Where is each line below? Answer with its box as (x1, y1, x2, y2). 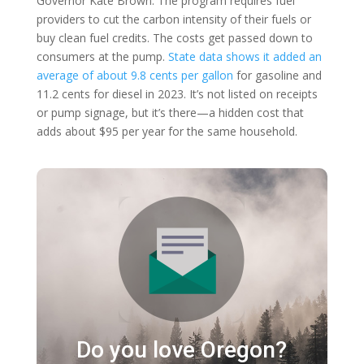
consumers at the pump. (36, 48, 168, 64)
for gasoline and (232, 67, 322, 83)
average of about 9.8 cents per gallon (36, 67, 233, 83)
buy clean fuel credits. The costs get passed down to (36, 29, 313, 45)
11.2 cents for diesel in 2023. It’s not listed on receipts (36, 85, 318, 102)
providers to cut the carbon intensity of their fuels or (36, 11, 311, 27)
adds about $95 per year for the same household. (36, 123, 297, 139)
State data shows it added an (167, 48, 322, 64)
